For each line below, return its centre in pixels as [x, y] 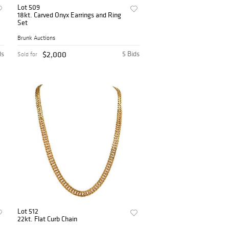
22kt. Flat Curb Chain [48, 219]
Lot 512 [28, 211]
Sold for [28, 54]
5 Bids [131, 53]
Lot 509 [29, 7]
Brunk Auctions [37, 38]
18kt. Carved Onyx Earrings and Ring [70, 15]
